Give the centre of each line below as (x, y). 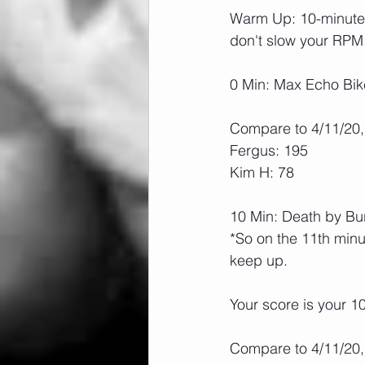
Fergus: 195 (269, 150)
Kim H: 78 (262, 172)
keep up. (259, 260)
